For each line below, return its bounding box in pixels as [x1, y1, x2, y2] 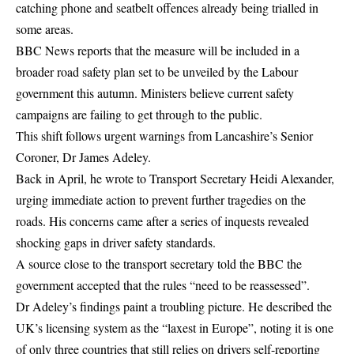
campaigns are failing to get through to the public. [16, 106, 262, 123]
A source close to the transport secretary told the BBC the [16, 255, 302, 273]
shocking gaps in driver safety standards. [16, 234, 216, 251]
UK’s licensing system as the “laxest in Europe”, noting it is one [16, 319, 333, 337]
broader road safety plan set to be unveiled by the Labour [16, 63, 298, 81]
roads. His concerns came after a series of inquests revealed [16, 213, 309, 230]
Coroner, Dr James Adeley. [16, 149, 151, 166]
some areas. [16, 21, 73, 38]
